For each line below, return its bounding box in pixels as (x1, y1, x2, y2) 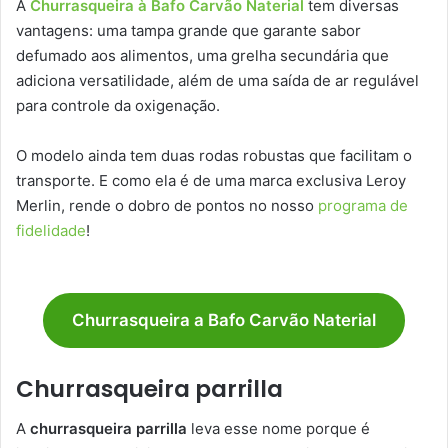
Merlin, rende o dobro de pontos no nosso (16, 196, 318, 216)
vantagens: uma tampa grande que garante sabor (16, 21, 361, 41)
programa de (318, 196, 408, 216)
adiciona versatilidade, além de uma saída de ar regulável (16, 71, 419, 91)
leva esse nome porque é (187, 419, 370, 439)
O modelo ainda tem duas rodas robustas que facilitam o (16, 146, 412, 166)
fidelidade (16, 221, 86, 241)
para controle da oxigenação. (16, 96, 224, 116)
